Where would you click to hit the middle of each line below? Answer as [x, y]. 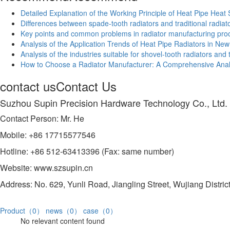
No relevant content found [63, 221]
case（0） [100, 211]
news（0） [63, 211]
